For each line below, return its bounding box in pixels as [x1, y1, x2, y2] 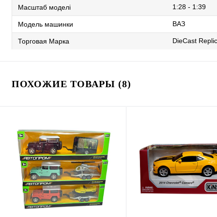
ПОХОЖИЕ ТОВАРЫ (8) [12, 78, 131, 89]
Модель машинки [18, 20, 73, 28]
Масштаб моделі [18, 3, 71, 11]
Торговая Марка [18, 37, 69, 45]
